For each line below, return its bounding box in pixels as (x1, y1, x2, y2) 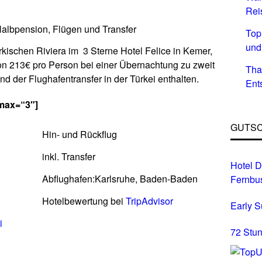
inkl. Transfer (42, 150, 95, 163)
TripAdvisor (125, 194, 173, 208)
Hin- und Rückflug (42, 127, 117, 141)
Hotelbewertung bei (42, 194, 126, 208)
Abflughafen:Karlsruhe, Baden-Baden (42, 172, 198, 185)
